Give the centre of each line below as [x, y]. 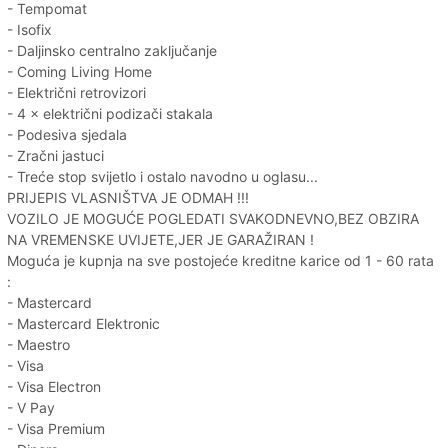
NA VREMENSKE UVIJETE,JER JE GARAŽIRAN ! [160, 239]
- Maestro [38, 344]
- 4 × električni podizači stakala [110, 113]
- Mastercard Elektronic [83, 323]
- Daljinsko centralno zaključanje [112, 50]
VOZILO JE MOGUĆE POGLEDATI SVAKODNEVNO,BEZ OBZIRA [213, 218]
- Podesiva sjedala [67, 134]
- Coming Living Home [79, 71]
